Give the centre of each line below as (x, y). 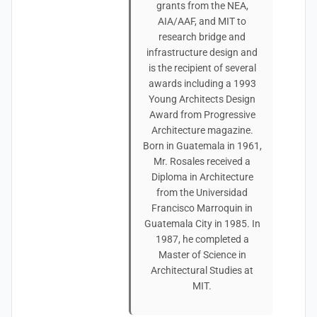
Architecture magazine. (202, 130)
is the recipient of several (202, 68)
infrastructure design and (202, 52)
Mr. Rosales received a (202, 161)
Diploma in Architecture (202, 177)
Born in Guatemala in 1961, (202, 146)
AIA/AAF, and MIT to (202, 21)
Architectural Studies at (202, 270)
